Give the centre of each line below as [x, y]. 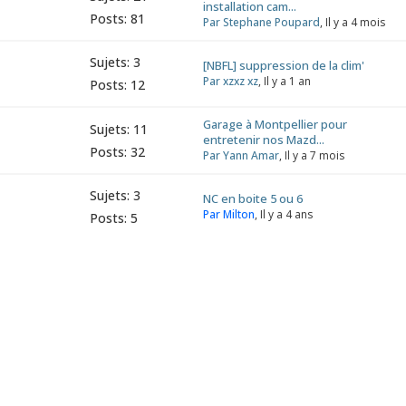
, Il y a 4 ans [283, 214]
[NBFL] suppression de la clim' [283, 65]
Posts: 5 [113, 218]
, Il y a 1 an [284, 81]
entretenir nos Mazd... [263, 140]
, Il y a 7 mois [311, 155]
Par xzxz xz [230, 81]
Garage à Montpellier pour [275, 124]
